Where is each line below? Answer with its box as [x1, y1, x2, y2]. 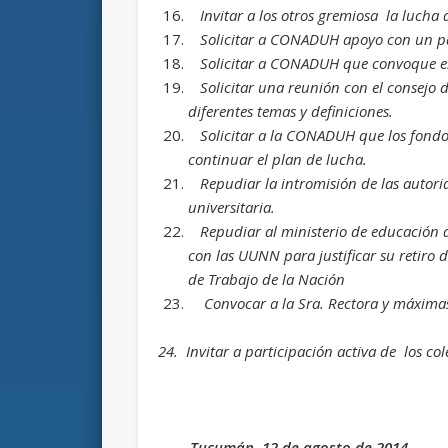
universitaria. [188, 196, 276, 217]
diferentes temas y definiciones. [188, 100, 394, 121]
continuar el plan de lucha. [188, 148, 368, 169]
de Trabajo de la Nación [188, 268, 358, 289]
